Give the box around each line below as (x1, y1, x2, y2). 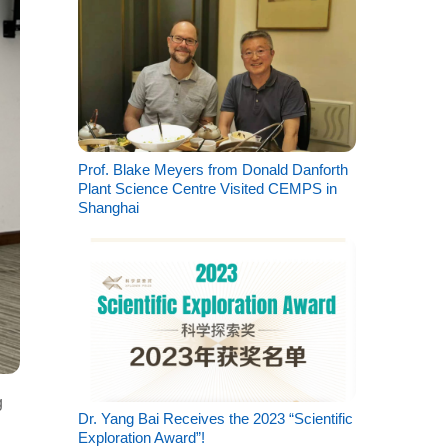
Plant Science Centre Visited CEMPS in (77, 180, 337, 198)
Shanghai (77, 199, 139, 217)
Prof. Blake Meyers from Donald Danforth (77, 161, 348, 179)
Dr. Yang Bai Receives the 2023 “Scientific (77, 410, 353, 428)
